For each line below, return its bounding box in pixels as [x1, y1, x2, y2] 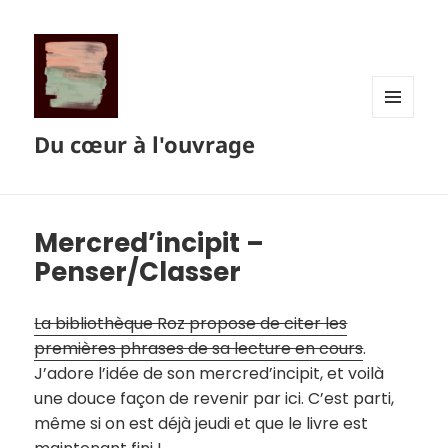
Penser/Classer [34, 254, 242, 291]
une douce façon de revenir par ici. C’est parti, [34, 387, 395, 411]
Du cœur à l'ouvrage [34, 129, 256, 160]
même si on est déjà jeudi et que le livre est [34, 412, 369, 436]
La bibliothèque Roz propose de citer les [34, 312, 348, 336]
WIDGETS [372, 150, 429, 168]
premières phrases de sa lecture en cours [34, 337, 364, 361]
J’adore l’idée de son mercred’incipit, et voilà [34, 362, 385, 386]
